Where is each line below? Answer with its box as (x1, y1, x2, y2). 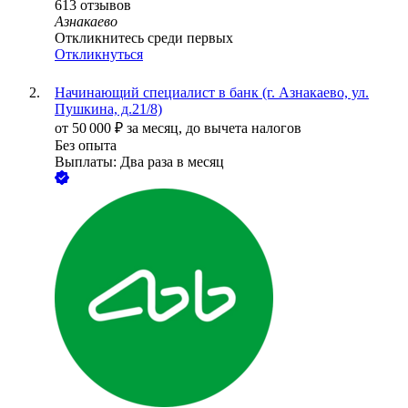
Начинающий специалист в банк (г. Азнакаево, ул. (55, 85, 369, 101)
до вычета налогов (186, 120, 301, 137)
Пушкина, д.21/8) (55, 101, 162, 117)
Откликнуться (55, 46, 143, 63)
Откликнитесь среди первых (55, 30, 233, 46)
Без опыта (55, 138, 117, 154)
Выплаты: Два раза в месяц (55, 154, 224, 170)
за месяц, (127, 120, 186, 137)
